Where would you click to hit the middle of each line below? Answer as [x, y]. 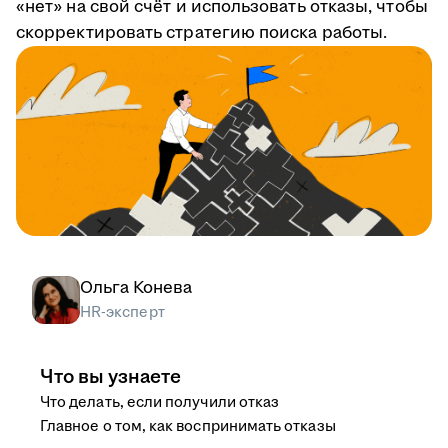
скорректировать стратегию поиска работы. [202, 33]
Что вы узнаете [110, 377]
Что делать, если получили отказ [160, 403]
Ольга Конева [136, 288]
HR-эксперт [122, 313]
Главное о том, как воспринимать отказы [188, 427]
